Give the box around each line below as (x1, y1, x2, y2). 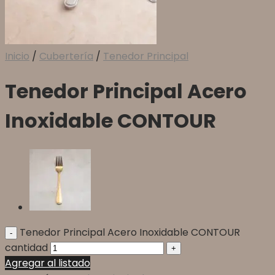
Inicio (5, 49, 29, 63)
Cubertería (39, 49, 93, 63)
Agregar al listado (5, 255, 90, 270)
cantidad (5, 240, 48, 255)
